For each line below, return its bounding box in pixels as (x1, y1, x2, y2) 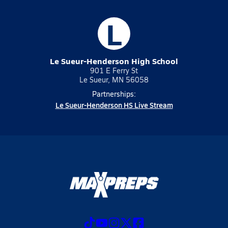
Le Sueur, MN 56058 (79, 75, 149, 84)
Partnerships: (92, 89, 136, 99)
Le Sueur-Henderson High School (50, 55, 178, 67)
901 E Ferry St (90, 66, 138, 75)
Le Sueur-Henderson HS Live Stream (55, 100, 173, 110)
